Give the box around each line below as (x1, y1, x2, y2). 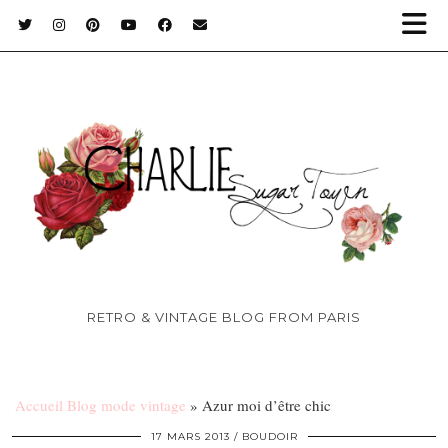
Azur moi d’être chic (202, 395, 331, 415)
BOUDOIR (241, 430, 298, 443)
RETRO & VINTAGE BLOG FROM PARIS (87, 309, 361, 325)
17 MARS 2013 (150, 430, 230, 443)
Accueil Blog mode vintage (15, 395, 186, 415)
